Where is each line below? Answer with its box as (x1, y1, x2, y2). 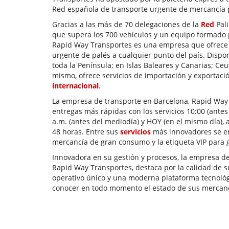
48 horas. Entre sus (52, 127, 120, 136)
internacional (52, 81, 99, 90)
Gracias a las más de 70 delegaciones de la (52, 19, 201, 29)
